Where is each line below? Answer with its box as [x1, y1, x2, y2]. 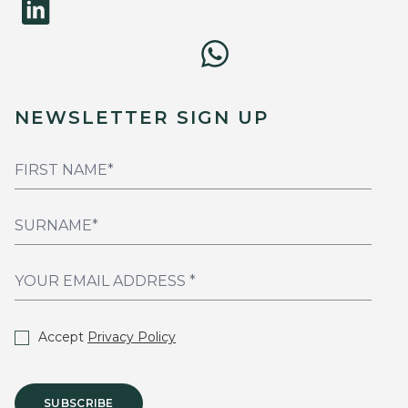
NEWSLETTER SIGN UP [15, 107, 269, 129]
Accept [38, 329, 87, 346]
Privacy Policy [87, 329, 176, 346]
